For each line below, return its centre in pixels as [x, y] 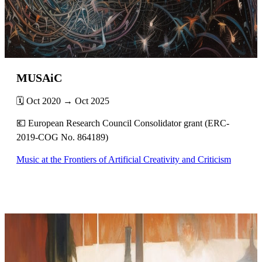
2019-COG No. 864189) [62, 137]
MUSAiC [39, 77]
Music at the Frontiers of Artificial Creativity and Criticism [124, 159]
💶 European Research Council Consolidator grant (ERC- [123, 123]
